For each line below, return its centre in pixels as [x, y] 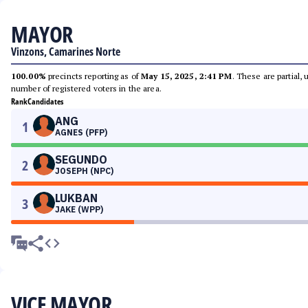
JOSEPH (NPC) [84, 171]
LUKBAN [76, 198]
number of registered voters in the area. [86, 88]
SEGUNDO [81, 159]
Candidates [45, 101]
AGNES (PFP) [81, 132]
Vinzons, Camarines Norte [66, 52]
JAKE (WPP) [79, 209]
